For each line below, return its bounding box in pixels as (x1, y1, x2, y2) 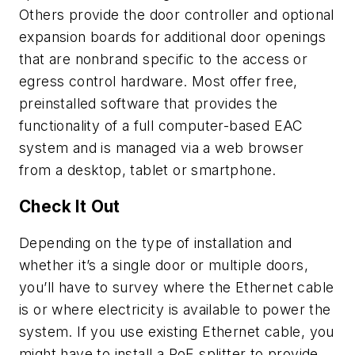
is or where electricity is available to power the (19, 300, 331, 318)
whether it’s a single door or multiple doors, (19, 256, 308, 273)
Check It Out (19, 196, 120, 216)
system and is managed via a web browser (19, 139, 304, 157)
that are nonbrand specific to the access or (19, 51, 308, 68)
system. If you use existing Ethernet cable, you (19, 323, 334, 340)
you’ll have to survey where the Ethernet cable (19, 278, 334, 296)
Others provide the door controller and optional (19, 6, 334, 24)
